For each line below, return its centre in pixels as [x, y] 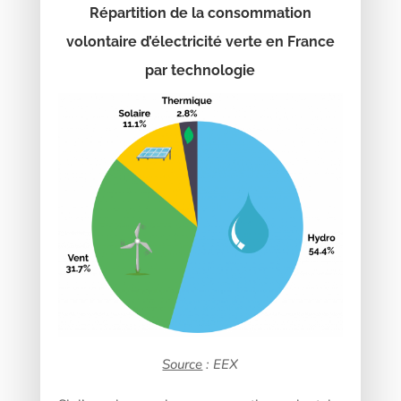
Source [183, 365]
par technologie [200, 71]
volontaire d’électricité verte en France [200, 42]
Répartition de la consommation [200, 13]
